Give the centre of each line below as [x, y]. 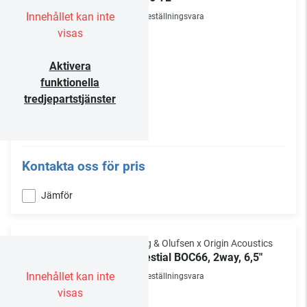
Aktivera [70, 66]
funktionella [70, 83]
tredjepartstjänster [70, 99]
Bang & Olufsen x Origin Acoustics [201, 243]
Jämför [57, 195]
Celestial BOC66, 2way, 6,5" [196, 257]
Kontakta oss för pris [84, 166]
